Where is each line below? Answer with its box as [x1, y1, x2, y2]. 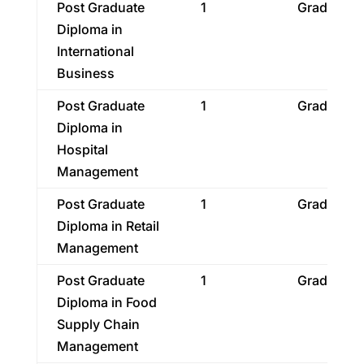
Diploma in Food [56, 294, 157, 310]
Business [56, 65, 115, 81]
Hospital [56, 141, 108, 158]
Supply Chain [56, 316, 140, 332]
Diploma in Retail [56, 218, 159, 234]
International [56, 43, 134, 59]
